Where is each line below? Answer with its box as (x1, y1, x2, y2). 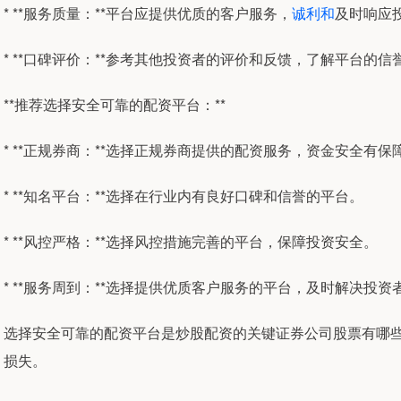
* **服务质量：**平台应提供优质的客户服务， (4, 3, 292, 23)
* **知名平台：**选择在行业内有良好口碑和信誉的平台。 (4, 185, 363, 206)
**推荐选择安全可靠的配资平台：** (4, 94, 226, 115)
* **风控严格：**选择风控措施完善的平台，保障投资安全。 (4, 231, 378, 252)
